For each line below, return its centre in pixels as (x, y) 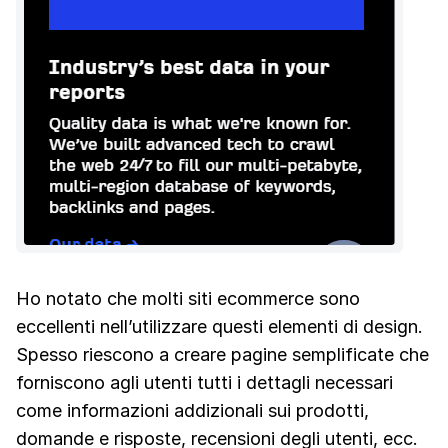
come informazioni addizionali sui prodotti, (192, 411)
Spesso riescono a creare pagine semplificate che (222, 355)
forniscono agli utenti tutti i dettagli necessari (204, 383)
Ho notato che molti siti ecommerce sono (188, 299)
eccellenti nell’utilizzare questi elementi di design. (219, 327)
